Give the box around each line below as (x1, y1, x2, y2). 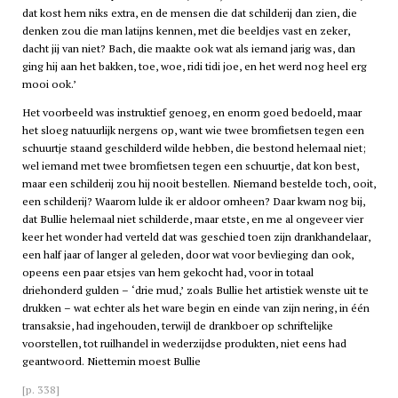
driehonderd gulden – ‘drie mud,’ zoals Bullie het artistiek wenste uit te (21, 283, 369, 298)
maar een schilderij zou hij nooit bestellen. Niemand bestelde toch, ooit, (21, 176, 376, 192)
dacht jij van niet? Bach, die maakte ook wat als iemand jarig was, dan (21, 40, 355, 56)
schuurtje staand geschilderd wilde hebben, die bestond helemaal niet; (21, 140, 366, 156)
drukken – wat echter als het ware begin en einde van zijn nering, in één (21, 300, 370, 316)
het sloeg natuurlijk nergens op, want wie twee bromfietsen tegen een (21, 123, 364, 139)
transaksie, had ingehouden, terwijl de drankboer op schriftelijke (21, 318, 333, 334)
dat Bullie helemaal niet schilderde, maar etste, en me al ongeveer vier (21, 211, 363, 227)
